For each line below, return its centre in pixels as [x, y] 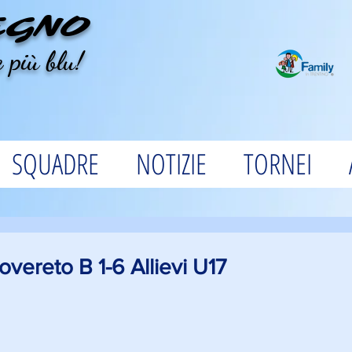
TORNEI [278, 164]
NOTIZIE [171, 164]
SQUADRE [55, 164]
